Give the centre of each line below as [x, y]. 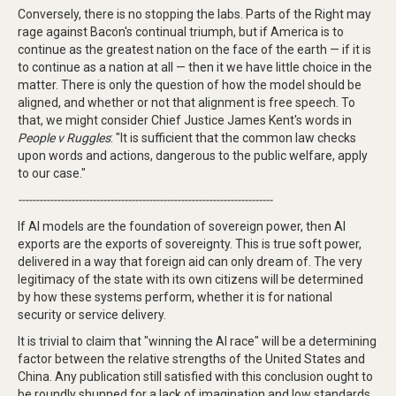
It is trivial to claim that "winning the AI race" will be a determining [197, 342]
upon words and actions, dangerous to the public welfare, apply [193, 156]
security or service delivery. [92, 315]
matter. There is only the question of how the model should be [190, 85]
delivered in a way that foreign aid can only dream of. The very [190, 262]
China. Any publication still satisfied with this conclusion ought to [195, 377]
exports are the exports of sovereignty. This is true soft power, [190, 244]
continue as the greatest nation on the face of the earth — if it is [194, 50]
